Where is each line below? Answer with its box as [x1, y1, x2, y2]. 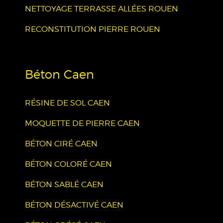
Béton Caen [25, 67, 94, 82]
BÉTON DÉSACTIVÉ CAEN [25, 200, 123, 210]
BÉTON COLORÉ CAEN [25, 159, 112, 169]
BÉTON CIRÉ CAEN [25, 139, 98, 148]
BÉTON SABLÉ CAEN [25, 180, 104, 189]
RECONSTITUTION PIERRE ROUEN [25, 24, 160, 34]
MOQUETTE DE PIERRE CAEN [25, 118, 140, 128]
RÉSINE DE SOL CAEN [25, 98, 110, 108]
